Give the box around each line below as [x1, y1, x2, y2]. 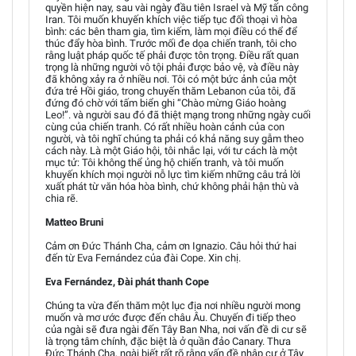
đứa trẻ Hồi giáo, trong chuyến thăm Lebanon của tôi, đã [45, 84, 296, 97]
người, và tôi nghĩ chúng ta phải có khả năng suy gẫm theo [45, 132, 304, 145]
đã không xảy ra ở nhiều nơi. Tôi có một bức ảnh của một [45, 72, 296, 85]
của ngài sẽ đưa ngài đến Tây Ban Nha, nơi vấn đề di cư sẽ [45, 323, 307, 335]
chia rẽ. [45, 192, 78, 204]
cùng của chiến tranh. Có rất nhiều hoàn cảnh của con [45, 120, 284, 133]
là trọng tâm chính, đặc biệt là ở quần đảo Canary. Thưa [45, 335, 291, 347]
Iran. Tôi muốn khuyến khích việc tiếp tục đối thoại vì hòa [45, 13, 297, 25]
